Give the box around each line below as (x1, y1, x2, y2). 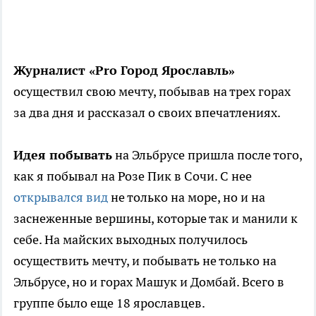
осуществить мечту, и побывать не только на (13, 253, 276, 269)
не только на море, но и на (108, 189, 265, 206)
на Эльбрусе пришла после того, (112, 147, 302, 164)
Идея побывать (13, 147, 112, 164)
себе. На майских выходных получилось (13, 231, 248, 248)
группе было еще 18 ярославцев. (13, 295, 205, 312)
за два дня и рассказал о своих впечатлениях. (13, 104, 281, 121)
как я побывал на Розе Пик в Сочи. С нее (13, 168, 252, 185)
